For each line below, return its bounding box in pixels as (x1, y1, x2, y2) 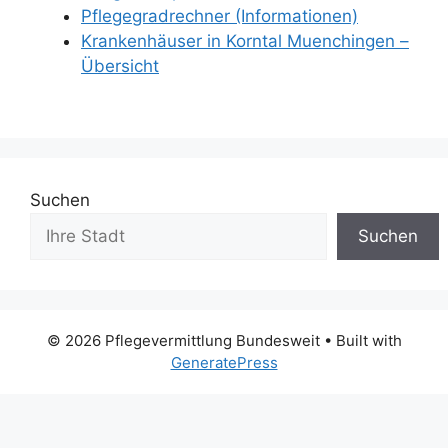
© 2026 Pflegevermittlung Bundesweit (46, 331, 320, 351)
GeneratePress (170, 353, 278, 373)
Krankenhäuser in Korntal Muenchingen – (81, 31, 409, 52)
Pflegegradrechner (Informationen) (81, 6, 358, 27)
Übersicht (81, 56, 159, 77)
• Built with (319, 331, 402, 351)
